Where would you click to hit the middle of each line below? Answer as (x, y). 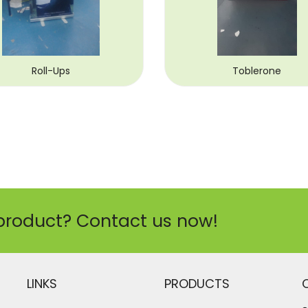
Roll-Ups (51, 71)
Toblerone (257, 71)
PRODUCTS (197, 284)
